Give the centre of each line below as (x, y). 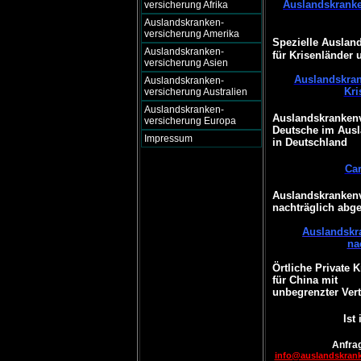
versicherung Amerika (191, 34)
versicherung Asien (186, 63)
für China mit (305, 280)
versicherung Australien (195, 92)
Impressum (168, 139)
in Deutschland (309, 142)
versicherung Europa (190, 121)
